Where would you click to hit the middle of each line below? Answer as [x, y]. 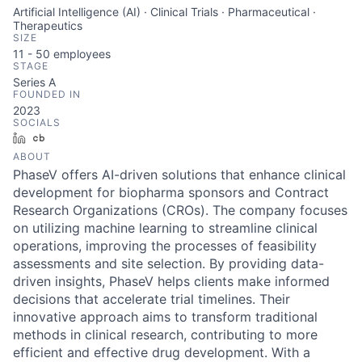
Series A [34, 82]
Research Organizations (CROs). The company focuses [180, 210]
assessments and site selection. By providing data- [168, 263]
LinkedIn [54, 138]
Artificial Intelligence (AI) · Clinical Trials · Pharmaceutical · [164, 12]
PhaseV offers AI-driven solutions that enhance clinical [179, 175]
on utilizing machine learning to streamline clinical [165, 228]
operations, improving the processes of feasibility [165, 246]
